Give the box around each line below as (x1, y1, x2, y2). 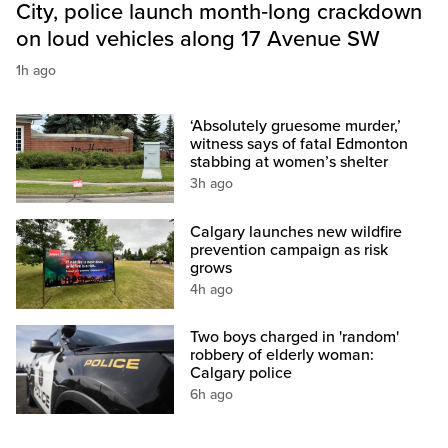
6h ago (190, 385, 234, 403)
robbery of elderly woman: (190, 344, 375, 365)
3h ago (190, 175, 234, 193)
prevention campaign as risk (190, 239, 389, 260)
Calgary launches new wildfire (190, 221, 403, 242)
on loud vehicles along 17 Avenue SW (16, 26, 380, 53)
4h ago (190, 280, 234, 298)
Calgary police (190, 362, 293, 383)
